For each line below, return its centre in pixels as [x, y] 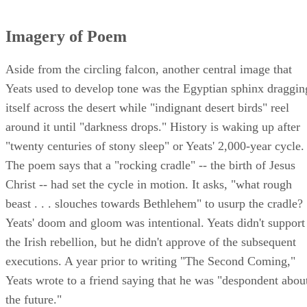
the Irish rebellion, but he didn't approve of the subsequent [151, 242]
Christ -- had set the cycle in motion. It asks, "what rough [149, 184]
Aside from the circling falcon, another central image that [149, 69]
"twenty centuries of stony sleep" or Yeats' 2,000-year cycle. [155, 146]
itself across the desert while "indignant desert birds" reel [147, 107]
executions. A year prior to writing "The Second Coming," [150, 261]
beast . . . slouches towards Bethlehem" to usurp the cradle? [154, 203]
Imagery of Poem [66, 37]
